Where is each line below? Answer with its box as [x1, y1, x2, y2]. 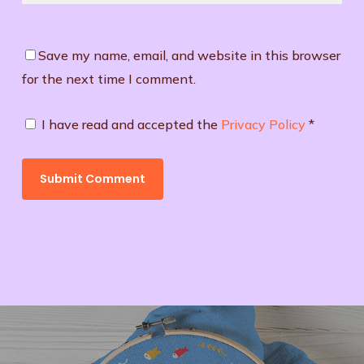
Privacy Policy [220, 116, 309, 133]
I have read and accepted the [41, 116, 221, 133]
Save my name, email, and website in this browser [37, 47, 340, 64]
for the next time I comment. [21, 71, 196, 88]
